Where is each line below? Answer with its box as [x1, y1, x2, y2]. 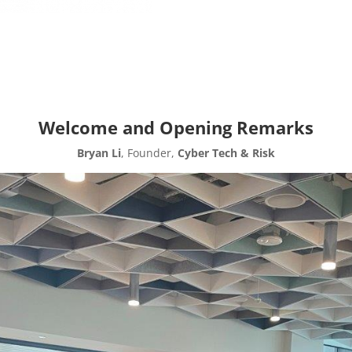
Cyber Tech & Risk [178, 145, 275, 160]
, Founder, [121, 145, 178, 160]
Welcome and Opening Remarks [38, 115, 313, 139]
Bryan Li [77, 145, 121, 160]
